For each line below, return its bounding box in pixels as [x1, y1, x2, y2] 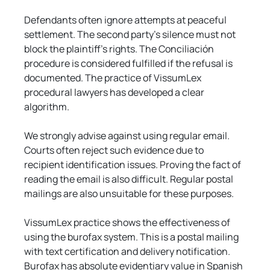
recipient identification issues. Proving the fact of [24, 157, 243, 171]
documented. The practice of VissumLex [24, 71, 204, 84]
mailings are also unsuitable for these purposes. [24, 186, 234, 200]
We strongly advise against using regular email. [24, 128, 232, 142]
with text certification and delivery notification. [24, 244, 233, 258]
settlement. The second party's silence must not [24, 27, 238, 41]
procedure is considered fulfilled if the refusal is [24, 56, 235, 70]
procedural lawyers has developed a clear [24, 85, 207, 99]
